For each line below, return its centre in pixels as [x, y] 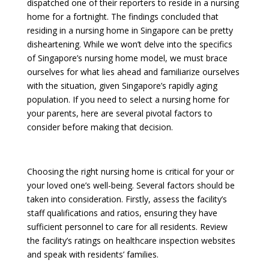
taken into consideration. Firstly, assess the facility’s [127, 199]
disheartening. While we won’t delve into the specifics [129, 44]
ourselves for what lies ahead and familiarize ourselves [133, 72]
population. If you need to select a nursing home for [128, 99]
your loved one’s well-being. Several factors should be [131, 185]
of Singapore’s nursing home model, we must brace [127, 58]
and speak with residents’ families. [92, 254]
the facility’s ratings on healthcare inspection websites [131, 240]
